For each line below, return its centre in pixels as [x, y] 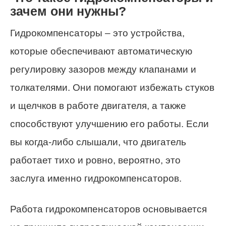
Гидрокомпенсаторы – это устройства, [97, 33]
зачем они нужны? [68, 11]
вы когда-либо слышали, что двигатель [98, 142]
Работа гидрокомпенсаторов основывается [108, 209]
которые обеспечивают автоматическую [101, 51]
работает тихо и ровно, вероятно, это [95, 160]
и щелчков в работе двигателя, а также [98, 106]
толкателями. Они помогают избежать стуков [112, 88]
